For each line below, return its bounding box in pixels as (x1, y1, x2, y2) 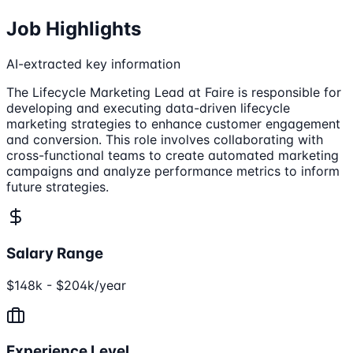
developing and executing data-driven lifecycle (6, 100, 290, 117)
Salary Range (6, 243, 103, 262)
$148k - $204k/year (6, 277, 126, 293)
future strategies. (6, 179, 109, 195)
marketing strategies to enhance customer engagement (6, 116, 340, 132)
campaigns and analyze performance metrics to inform (6, 163, 340, 180)
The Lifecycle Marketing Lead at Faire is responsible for (6, 84, 341, 101)
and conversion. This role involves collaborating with (6, 132, 323, 148)
